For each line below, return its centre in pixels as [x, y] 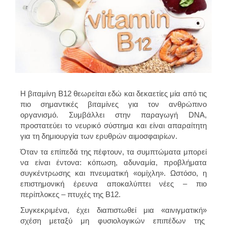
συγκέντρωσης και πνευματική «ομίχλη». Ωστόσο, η [113, 173]
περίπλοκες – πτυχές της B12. [70, 194]
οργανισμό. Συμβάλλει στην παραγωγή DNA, [113, 115]
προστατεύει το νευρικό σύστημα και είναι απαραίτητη [113, 125]
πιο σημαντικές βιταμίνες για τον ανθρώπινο [113, 104]
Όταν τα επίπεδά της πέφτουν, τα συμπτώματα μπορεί [113, 152]
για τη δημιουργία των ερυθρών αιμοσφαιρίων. [99, 136]
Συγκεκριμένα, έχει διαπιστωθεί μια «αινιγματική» [113, 210]
